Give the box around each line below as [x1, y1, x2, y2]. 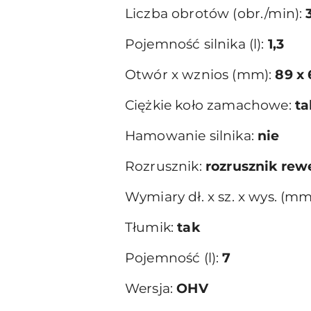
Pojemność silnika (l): [125, 36, 268, 52]
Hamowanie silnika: [125, 128, 258, 144]
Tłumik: [125, 219, 178, 235]
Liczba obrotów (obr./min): [125, 6, 306, 22]
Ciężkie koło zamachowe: [125, 97, 295, 113]
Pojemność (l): [125, 250, 223, 266]
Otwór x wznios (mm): [125, 67, 276, 83]
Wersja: [125, 280, 177, 296]
